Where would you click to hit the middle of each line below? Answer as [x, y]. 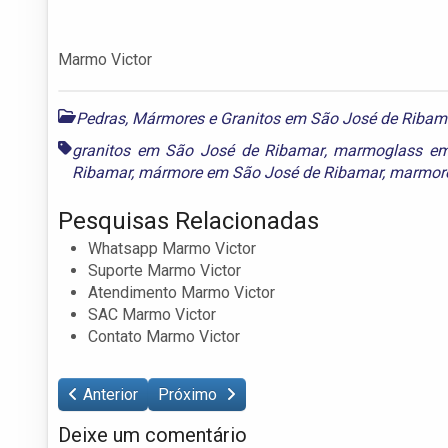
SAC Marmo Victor [152, 314]
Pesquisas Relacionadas [188, 220]
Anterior [110, 394]
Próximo [189, 394]
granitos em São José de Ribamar [198, 150]
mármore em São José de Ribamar [260, 172]
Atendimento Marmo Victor [181, 292]
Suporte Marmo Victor [164, 270]
